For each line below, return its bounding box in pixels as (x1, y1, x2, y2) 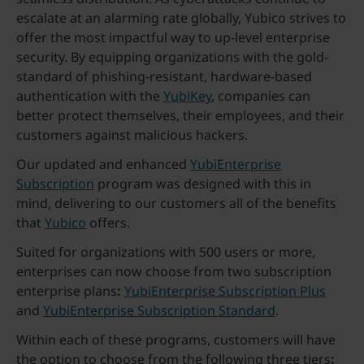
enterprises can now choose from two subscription (16, 262, 331, 280)
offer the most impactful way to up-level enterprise (16, 28, 330, 46)
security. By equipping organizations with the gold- (16, 48, 328, 66)
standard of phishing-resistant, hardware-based (16, 67, 312, 85)
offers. (86, 214, 133, 232)
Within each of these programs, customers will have (16, 331, 336, 349)
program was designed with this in (94, 175, 311, 193)
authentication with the (16, 87, 163, 105)
